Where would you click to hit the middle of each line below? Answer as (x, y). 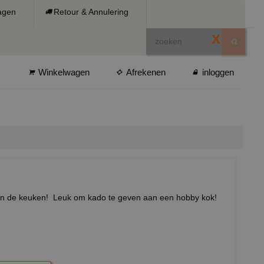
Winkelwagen (64, 72)
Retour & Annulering (91, 12)
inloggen (218, 72)
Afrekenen (146, 72)
